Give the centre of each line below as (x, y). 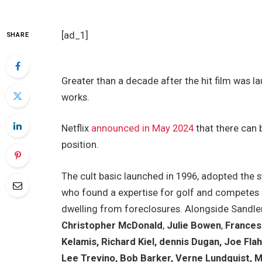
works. (76, 97)
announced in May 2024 (143, 129)
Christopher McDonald (112, 225)
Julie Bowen (194, 225)
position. (80, 145)
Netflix (77, 129)
